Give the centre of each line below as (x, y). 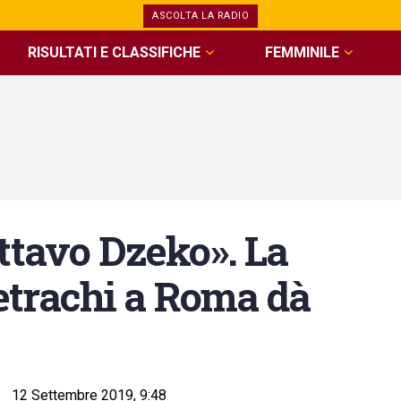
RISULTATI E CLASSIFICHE (115, 52)
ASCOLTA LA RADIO (200, 16)
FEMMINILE (302, 52)
